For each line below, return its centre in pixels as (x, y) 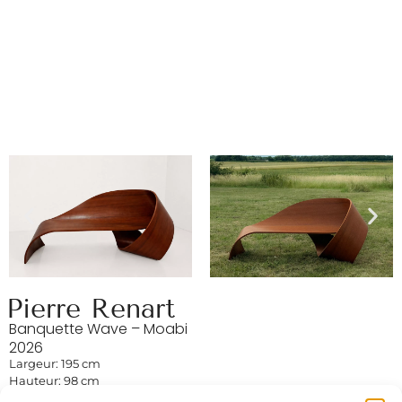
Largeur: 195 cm (55, 363)
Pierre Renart (91, 308)
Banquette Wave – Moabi (98, 328)
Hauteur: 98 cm (54, 380)
